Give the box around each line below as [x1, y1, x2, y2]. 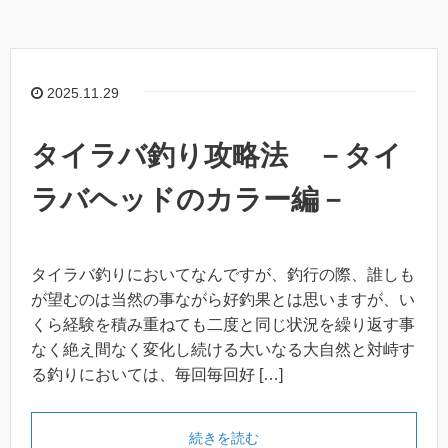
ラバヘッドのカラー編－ [31, 183, 347, 215]
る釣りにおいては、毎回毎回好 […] [31, 365, 283, 383]
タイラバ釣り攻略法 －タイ [31, 139, 402, 171]
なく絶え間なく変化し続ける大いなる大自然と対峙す [31, 340, 415, 358]
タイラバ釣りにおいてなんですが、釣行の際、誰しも [31, 265, 415, 283]
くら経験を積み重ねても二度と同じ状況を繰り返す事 [31, 315, 415, 333]
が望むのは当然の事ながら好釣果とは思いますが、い [31, 290, 415, 308]
